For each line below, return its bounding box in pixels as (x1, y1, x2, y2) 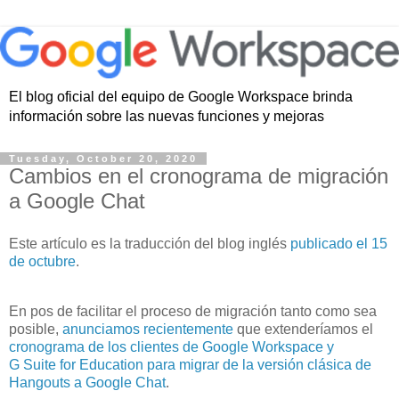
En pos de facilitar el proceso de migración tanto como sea (9, 303, 377, 319)
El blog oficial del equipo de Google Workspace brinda (9, 89, 353, 105)
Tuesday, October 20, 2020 (9, 153, 198, 165)
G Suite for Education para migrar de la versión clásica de (9, 356, 371, 372)
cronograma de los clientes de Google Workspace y (9, 338, 334, 354)
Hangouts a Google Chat (9, 374, 166, 390)
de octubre (9, 253, 76, 269)
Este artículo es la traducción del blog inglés (9, 235, 290, 251)
